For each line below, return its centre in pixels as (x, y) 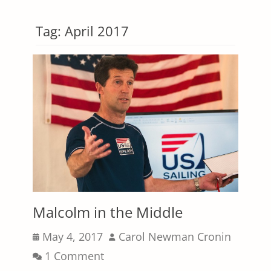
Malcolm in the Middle (108, 212)
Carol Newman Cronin (175, 236)
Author (126, 236)
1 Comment (74, 256)
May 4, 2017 (73, 236)
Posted (50, 236)
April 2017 (97, 31)
